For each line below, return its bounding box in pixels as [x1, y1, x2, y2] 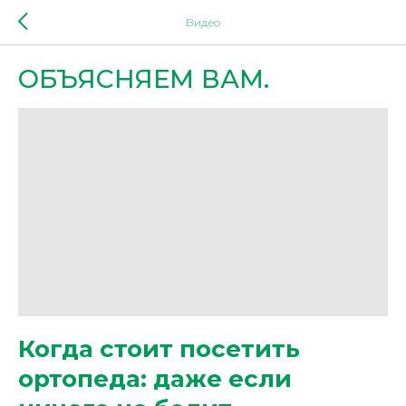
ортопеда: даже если [18, 363, 292, 393]
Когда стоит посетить [18, 333, 300, 363]
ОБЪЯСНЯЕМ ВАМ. [18, 63, 269, 94]
